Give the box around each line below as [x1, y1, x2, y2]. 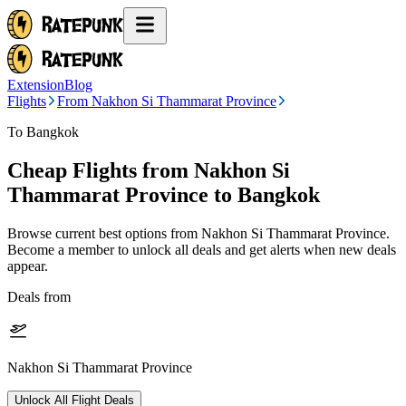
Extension [7, 77, 64, 92]
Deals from [7, 288, 71, 304]
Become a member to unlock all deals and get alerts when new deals [7, 241, 396, 257]
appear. [7, 257, 48, 274]
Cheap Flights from [7, 158, 188, 182]
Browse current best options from [7, 225, 201, 241]
